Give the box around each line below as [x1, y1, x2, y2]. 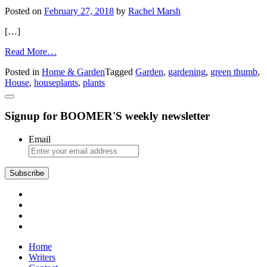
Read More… [5, 46, 57, 57]
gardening [168, 66, 206, 77]
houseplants [34, 77, 78, 88]
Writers [29, 252, 55, 263]
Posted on [5, 5, 44, 16]
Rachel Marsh [128, 5, 181, 16]
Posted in [5, 66, 42, 77]
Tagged [105, 66, 135, 77]
